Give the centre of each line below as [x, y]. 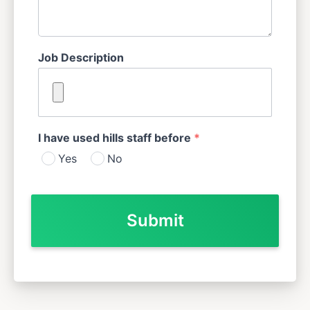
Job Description [81, 57]
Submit [155, 220]
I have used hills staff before [116, 137]
